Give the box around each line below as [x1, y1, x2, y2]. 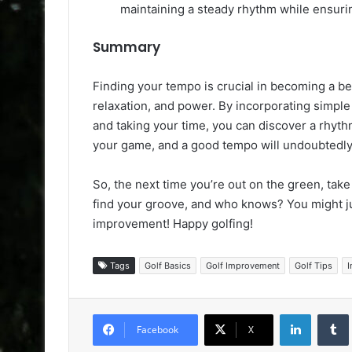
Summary [93, 37, 160, 57]
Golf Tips [295, 259, 332, 271]
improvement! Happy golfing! [93, 215, 253, 231]
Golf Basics [145, 259, 191, 271]
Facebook [137, 322, 178, 336]
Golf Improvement [206, 259, 280, 271]
